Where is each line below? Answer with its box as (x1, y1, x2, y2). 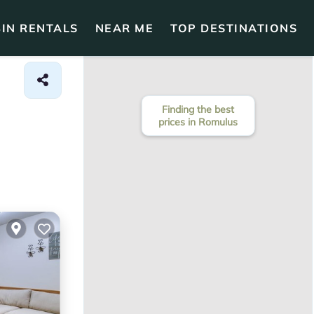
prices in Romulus (158, 116, 238, 128)
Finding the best (162, 103, 234, 116)
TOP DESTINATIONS (170, 21, 297, 35)
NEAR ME (95, 21, 153, 35)
